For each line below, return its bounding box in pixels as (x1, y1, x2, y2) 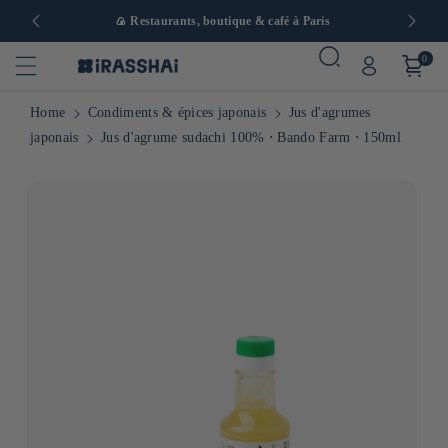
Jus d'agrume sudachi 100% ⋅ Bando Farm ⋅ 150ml (101, 130, 401, 145)
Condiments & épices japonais (87, 105, 267, 120)
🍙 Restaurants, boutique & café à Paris (114, 13, 334, 28)
